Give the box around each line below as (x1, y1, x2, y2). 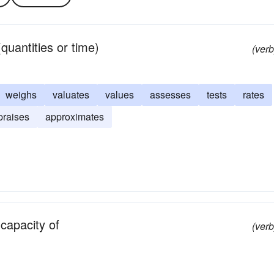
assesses (150, 87, 191, 102)
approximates (45, 109, 104, 124)
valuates (53, 87, 89, 102)
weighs (6, 87, 37, 102)
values (105, 87, 134, 102)
